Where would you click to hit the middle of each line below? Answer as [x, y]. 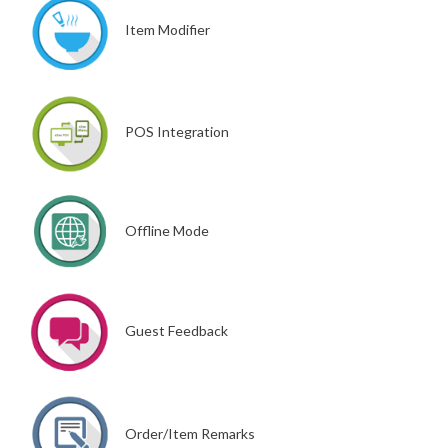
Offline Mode [167, 230]
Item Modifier [167, 29]
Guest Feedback [176, 331]
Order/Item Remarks [190, 433]
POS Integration [177, 131]
